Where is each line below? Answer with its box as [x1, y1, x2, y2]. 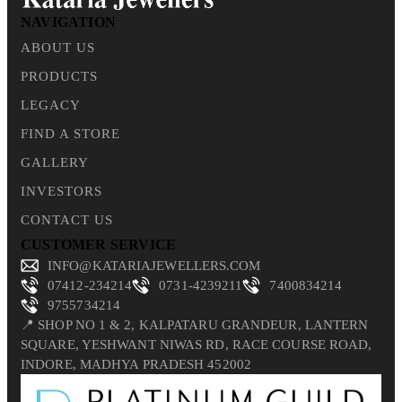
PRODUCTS [21, 69, 98, 84]
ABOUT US [21, 40, 95, 56]
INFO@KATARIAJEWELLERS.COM [48, 258, 261, 274]
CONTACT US [21, 213, 113, 228]
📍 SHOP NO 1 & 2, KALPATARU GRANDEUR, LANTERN [21, 318, 369, 333]
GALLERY [21, 155, 89, 170]
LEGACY [21, 98, 81, 113]
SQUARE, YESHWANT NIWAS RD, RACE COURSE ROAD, [21, 337, 372, 353]
